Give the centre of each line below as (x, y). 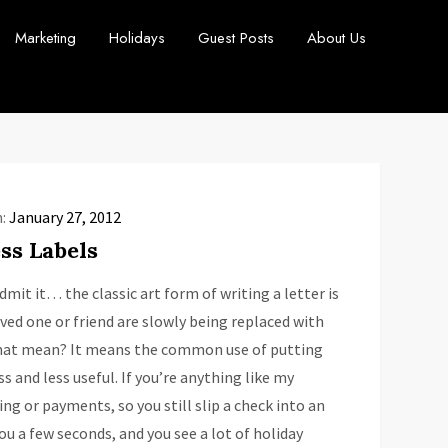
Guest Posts (235, 38)
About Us (336, 38)
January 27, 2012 (64, 217)
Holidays (136, 38)
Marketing (45, 38)
